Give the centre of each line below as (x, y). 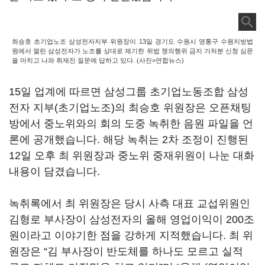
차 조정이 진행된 (208, 140)
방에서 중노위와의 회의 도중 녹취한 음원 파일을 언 (131, 124)
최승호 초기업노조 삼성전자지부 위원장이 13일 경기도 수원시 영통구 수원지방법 (132, 41)
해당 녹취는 (132, 140)
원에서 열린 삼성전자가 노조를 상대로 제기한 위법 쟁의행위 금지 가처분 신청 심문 (132, 51)
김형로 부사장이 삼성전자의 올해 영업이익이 (117, 219)
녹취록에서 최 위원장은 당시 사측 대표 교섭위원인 (130, 203)
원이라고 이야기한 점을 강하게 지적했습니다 (116, 235)
